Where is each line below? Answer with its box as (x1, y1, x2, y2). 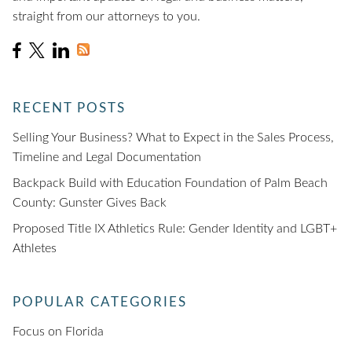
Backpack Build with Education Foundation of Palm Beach (13, 177, 328, 190)
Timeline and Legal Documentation (13, 151, 201, 164)
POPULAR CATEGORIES (13, 295, 187, 310)
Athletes (13, 242, 57, 255)
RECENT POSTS (13, 101, 126, 115)
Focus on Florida (13, 325, 104, 339)
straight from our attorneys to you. (13, 10, 200, 24)
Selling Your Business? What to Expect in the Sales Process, (13, 131, 334, 145)
